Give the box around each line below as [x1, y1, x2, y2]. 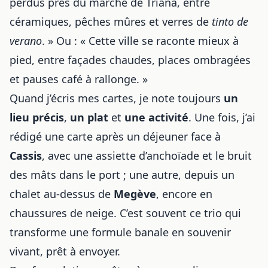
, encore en [156, 187, 212, 201]
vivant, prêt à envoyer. [10, 244, 120, 258]
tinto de [212, 14, 248, 29]
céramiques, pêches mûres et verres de [10, 14, 212, 29]
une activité [124, 110, 188, 124]
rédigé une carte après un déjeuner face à [10, 129, 221, 144]
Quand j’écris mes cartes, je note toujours [10, 91, 224, 105]
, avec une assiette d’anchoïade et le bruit [42, 148, 252, 163]
